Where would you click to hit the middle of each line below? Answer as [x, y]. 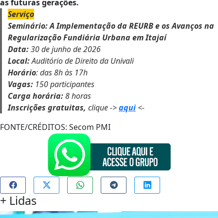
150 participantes [64, 84]
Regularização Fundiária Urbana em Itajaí [87, 37]
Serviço [21, 14]
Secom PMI [89, 127]
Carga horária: [36, 96]
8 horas [77, 96]
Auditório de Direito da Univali [82, 61]
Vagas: [20, 84]
